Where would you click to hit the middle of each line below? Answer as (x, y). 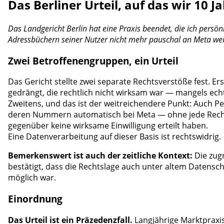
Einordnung (35, 199)
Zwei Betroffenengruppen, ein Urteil (93, 60)
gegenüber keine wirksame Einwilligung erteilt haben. (108, 126)
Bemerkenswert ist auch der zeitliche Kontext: (100, 156)
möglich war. (32, 178)
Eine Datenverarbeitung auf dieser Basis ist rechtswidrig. (114, 137)
